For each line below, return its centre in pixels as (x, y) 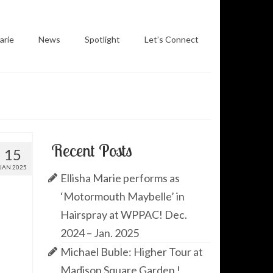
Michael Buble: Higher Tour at (131, 252)
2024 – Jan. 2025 (99, 233)
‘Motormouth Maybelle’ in (122, 196)
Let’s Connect (171, 39)
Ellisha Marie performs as (120, 178)
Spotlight (102, 39)
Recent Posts (91, 150)
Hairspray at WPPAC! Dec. (123, 214)
